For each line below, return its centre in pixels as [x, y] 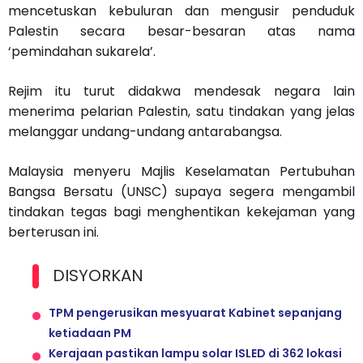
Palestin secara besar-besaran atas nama [181, 32]
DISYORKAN [98, 276]
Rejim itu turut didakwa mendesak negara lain [181, 92]
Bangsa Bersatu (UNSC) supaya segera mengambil [181, 192]
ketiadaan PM [90, 333]
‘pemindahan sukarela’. [82, 52]
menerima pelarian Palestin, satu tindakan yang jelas [181, 112]
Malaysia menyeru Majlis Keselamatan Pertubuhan [181, 172]
